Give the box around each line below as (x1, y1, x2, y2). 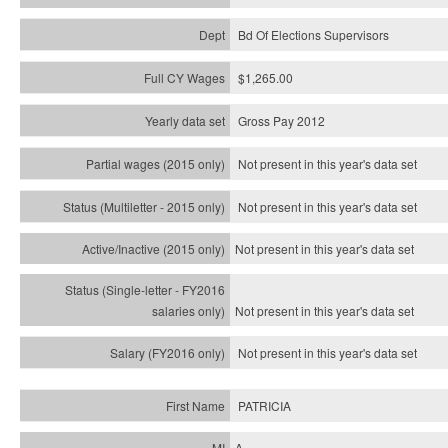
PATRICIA (238, 397, 291, 414)
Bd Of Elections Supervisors (238, 26, 389, 43)
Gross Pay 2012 (238, 112, 325, 129)
